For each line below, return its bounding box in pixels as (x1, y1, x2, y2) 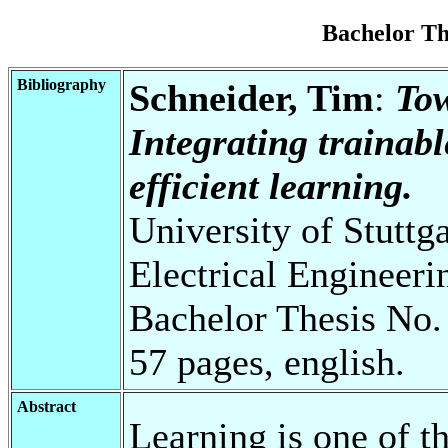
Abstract (17, 397, 76, 415)
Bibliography (17, 75, 106, 93)
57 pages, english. (129, 340, 405, 383)
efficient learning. (129, 164, 413, 207)
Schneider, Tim (129, 76, 374, 119)
